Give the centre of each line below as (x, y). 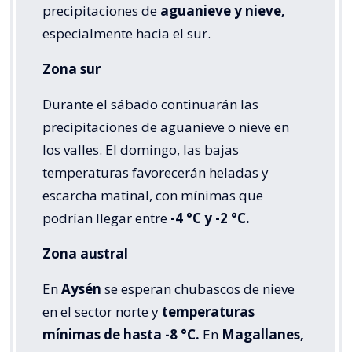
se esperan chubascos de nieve (198, 289)
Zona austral (85, 254)
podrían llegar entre (106, 218)
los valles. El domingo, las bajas (141, 150)
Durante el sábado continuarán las (150, 104)
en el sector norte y (102, 312)
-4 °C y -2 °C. (210, 218)
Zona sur (71, 69)
